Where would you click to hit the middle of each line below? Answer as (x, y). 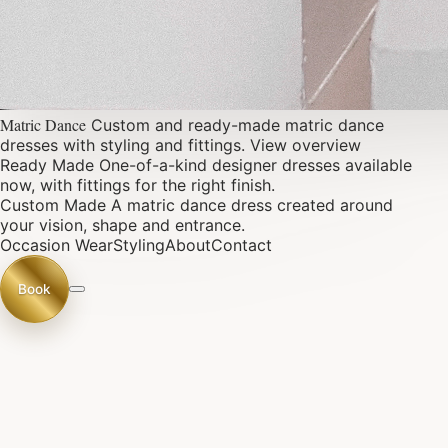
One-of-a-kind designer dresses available (255, 165)
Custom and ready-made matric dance (237, 125)
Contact (241, 245)
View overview (305, 145)
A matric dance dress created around (252, 205)
